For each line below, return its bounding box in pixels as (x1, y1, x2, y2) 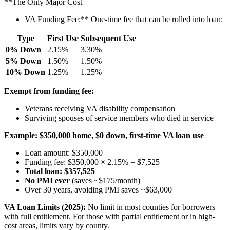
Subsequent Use (81, 33, 136, 43)
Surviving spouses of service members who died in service (25, 113, 214, 122)
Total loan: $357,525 (25, 166, 95, 176)
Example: (4, 130, 37, 140)
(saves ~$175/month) (70, 176, 140, 185)
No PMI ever (25, 176, 70, 185)
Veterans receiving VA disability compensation (25, 104, 175, 113)
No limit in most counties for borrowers (86, 202, 215, 212)
